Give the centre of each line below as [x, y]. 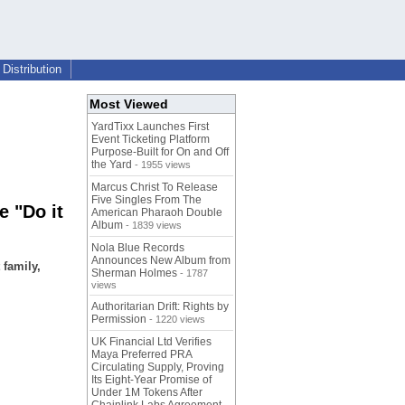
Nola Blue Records [138, 248]
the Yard [112, 165]
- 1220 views [176, 320]
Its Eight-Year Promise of [151, 380]
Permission [119, 320]
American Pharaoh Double [157, 213]
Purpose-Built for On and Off [160, 152]
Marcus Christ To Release [155, 188]
